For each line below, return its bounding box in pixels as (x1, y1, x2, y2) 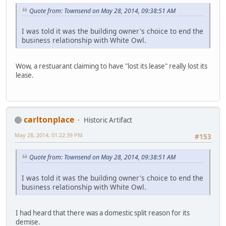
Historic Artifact (84, 115, 132, 125)
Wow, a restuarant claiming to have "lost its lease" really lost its (16, 62, 207, 71)
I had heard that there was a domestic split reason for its (16, 208, 190, 217)
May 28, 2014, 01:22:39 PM (15, 131, 83, 139)
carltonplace (24, 114, 74, 125)
